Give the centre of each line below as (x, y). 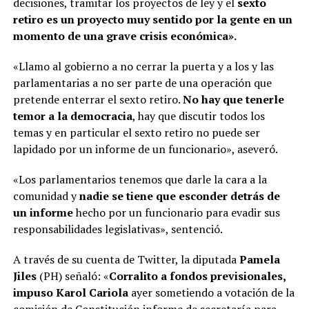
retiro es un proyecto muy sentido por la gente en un (152, 19)
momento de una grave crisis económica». (126, 36)
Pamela (258, 259)
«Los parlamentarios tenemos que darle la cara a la (140, 179)
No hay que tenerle (233, 99)
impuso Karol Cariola (70, 292)
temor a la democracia (72, 116)
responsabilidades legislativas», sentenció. (118, 229)
